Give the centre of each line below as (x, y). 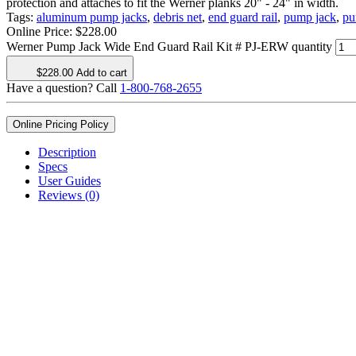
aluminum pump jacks (92, 17)
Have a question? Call (63, 88)
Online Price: (41, 32)
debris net (178, 17)
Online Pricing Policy (61, 125)
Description (67, 153)
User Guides (70, 181)
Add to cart (102, 73)
